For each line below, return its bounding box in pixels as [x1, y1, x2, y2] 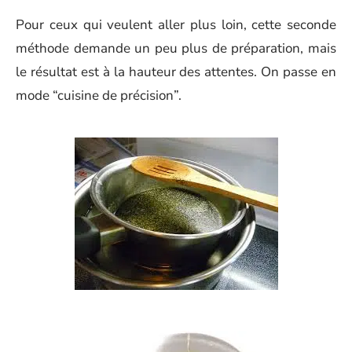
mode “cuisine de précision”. [16, 86, 181, 104]
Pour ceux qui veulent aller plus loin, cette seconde [16, 16, 336, 34]
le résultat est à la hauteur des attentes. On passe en [16, 63, 336, 81]
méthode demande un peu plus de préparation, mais [16, 39, 336, 57]
